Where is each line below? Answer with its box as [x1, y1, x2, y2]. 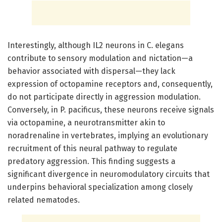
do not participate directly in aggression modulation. [7, 92, 201, 102]
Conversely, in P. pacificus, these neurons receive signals [7, 105, 214, 114]
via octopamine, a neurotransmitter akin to [7, 117, 165, 127]
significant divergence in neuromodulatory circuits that [7, 169, 210, 179]
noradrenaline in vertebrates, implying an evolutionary [7, 130, 208, 140]
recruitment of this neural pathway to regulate [7, 143, 177, 153]
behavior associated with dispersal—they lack [7, 66, 175, 76]
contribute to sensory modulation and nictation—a [7, 53, 193, 63]
